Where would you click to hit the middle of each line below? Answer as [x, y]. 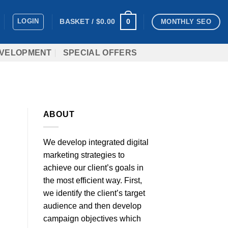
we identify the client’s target [94, 193]
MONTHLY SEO [186, 21]
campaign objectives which [92, 218]
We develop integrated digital [96, 142]
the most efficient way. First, [92, 180]
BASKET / [78, 22]
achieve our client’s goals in [93, 167]
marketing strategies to [84, 155]
